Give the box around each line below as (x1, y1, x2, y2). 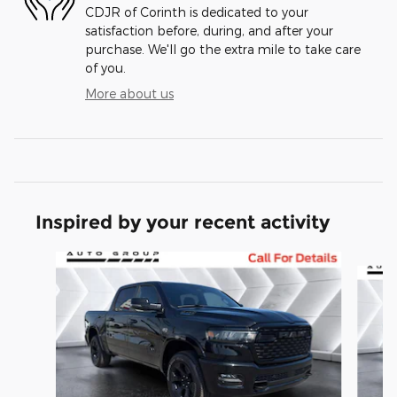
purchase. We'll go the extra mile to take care (85, 42, 361, 58)
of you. (85, 60, 126, 76)
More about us (85, 86, 174, 102)
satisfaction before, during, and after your (85, 23, 333, 39)
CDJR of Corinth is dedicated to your (85, 4, 308, 20)
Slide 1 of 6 (13, 253, 78, 269)
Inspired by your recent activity (35, 211, 330, 234)
